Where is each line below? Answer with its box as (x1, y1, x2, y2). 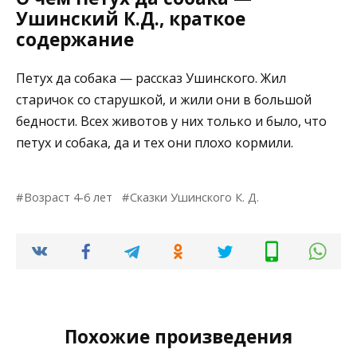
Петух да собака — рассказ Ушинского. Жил (16, 69, 286, 88)
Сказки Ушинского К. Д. (130, 190, 260, 206)
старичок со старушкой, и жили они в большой (16, 91, 312, 109)
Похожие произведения (65, 324, 292, 350)
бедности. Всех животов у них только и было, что (16, 112, 327, 131)
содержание (16, 26, 134, 52)
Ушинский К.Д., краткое (16, 6, 245, 31)
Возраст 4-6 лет (24, 190, 113, 206)
